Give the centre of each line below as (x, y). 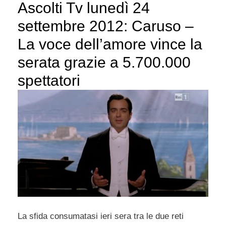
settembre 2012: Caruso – (106, 26)
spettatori (49, 81)
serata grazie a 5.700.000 (104, 63)
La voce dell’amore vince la (110, 44)
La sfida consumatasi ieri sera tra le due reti (101, 216)
